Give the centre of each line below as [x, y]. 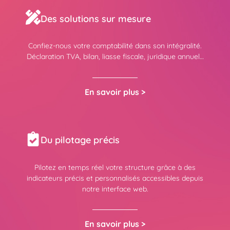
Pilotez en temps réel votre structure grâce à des [115, 167]
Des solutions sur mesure [96, 18]
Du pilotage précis [80, 140]
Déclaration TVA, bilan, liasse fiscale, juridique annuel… [115, 57]
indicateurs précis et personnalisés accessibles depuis [115, 178]
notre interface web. [115, 189]
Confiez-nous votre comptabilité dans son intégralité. [115, 46]
